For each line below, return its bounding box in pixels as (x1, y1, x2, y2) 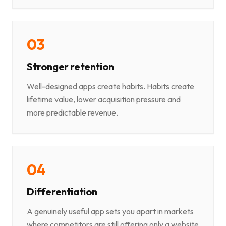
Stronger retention (27, 60, 114, 73)
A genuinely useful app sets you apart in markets (27, 206, 194, 217)
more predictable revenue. (27, 107, 118, 118)
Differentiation (27, 185, 97, 198)
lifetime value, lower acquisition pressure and (27, 94, 181, 105)
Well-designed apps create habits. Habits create (27, 81, 194, 92)
